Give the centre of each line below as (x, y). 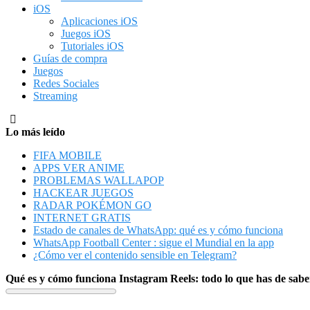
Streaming (55, 95)
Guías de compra (70, 58)
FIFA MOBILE (67, 155)
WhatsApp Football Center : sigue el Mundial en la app (154, 242)
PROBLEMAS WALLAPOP (99, 180)
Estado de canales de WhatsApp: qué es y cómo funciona (158, 230)
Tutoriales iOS (92, 46)
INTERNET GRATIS (82, 217)
